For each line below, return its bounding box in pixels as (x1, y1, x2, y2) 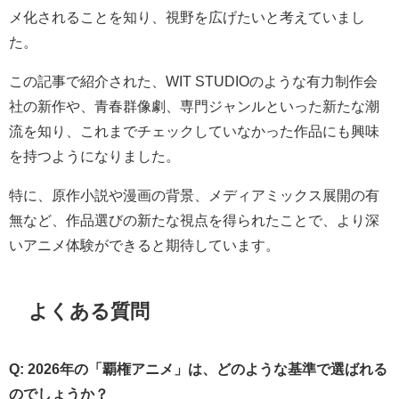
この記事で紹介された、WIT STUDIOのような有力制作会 (9, 73, 378, 88)
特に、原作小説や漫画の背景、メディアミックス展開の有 (9, 187, 379, 202)
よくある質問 (28, 301, 151, 322)
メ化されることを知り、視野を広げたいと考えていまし (9, 9, 365, 24)
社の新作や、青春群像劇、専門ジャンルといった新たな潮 (9, 98, 379, 113)
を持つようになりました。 (9, 148, 180, 163)
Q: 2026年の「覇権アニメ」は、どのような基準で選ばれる (9, 361, 387, 376)
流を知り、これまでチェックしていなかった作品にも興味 (9, 123, 379, 138)
